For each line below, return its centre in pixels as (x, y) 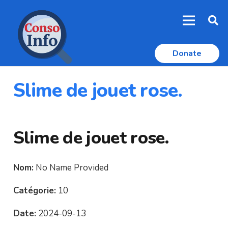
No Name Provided (71, 168)
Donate (187, 53)
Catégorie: (34, 191)
